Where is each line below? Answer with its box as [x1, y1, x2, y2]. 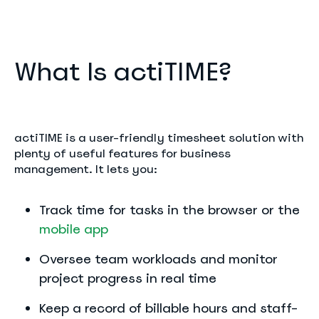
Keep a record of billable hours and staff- [39, 300, 298, 316]
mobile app [39, 221, 108, 237]
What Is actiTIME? [14, 55, 232, 88]
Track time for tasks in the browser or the [39, 202, 300, 218]
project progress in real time [39, 270, 216, 286]
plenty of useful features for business [14, 146, 231, 161]
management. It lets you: [14, 162, 157, 177]
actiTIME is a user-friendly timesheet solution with [14, 130, 303, 145]
